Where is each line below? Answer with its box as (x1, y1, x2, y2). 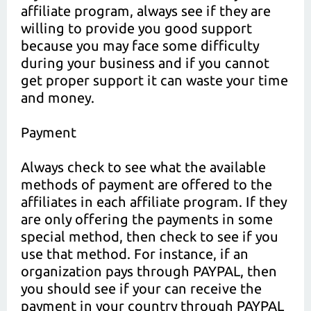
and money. (21, 90, 94, 106)
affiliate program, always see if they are (21, 3, 271, 19)
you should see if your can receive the (21, 280, 262, 296)
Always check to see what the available (21, 159, 266, 175)
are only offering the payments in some (21, 211, 273, 227)
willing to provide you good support (21, 20, 252, 36)
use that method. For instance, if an (21, 246, 249, 262)
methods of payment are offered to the (21, 176, 272, 192)
